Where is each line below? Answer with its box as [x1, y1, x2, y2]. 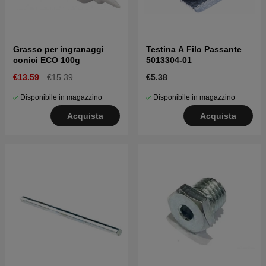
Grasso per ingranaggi [13, 44, 104, 54]
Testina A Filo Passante [146, 44, 242, 54]
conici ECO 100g [13, 55, 80, 65]
